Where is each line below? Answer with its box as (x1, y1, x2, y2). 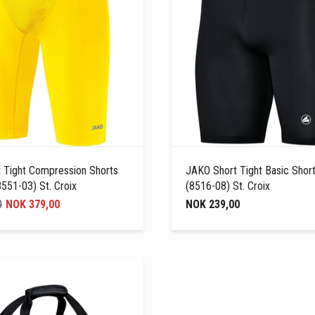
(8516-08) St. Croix (185, 179, 270, 193)
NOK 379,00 (5, 197, 60, 211)
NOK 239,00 (185, 197, 240, 211)
